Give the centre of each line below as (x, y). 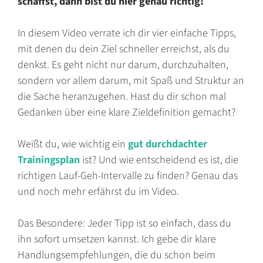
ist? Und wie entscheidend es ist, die (159, 160)
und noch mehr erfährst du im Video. (98, 191)
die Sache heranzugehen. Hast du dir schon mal (122, 96)
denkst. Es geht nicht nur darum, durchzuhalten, (123, 65)
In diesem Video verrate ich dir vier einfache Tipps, (127, 33)
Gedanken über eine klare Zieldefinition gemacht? (127, 112)
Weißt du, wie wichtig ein (73, 144)
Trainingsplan (49, 160)
